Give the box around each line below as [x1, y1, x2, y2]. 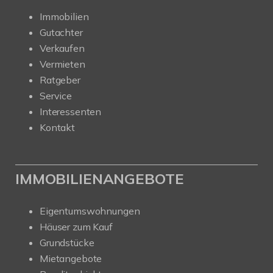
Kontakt [40, 121, 75, 133]
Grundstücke [40, 236, 94, 249]
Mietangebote [40, 252, 102, 264]
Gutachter [40, 26, 83, 38]
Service [40, 89, 72, 102]
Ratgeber [40, 73, 80, 86]
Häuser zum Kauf [40, 220, 113, 233]
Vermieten [40, 57, 85, 70]
